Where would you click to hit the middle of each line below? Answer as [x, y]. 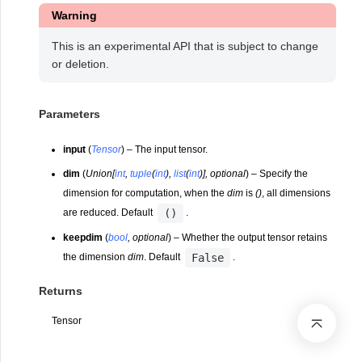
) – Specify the [277, 174]
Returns [61, 290]
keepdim [83, 237]
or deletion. [80, 64]
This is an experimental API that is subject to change [185, 46]
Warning [74, 15]
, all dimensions [297, 193]
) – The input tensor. [165, 149]
